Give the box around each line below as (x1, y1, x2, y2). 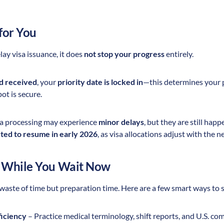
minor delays (98, 116, 144, 126)
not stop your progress (84, 48, 164, 58)
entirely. (164, 48, 193, 58)
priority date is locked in (57, 76, 143, 86)
